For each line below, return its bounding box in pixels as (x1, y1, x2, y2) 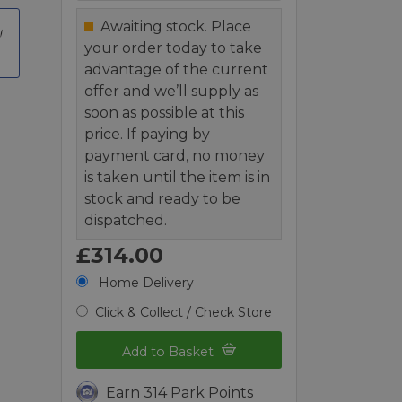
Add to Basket (122, 344, 218, 361)
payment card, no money (84, 146, 266, 164)
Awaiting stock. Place (100, 17, 252, 35)
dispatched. (84, 211, 168, 229)
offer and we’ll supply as (84, 82, 259, 100)
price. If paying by (84, 125, 211, 143)
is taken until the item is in (84, 168, 271, 186)
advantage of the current (84, 60, 269, 78)
